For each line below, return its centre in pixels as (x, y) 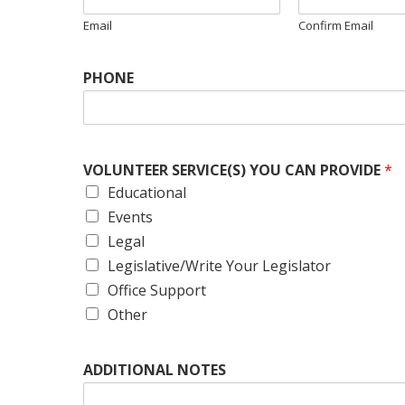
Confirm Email (336, 25)
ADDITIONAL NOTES (155, 370)
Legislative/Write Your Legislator (219, 266)
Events (130, 217)
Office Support (157, 290)
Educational (147, 193)
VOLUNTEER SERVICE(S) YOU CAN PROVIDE (234, 170)
